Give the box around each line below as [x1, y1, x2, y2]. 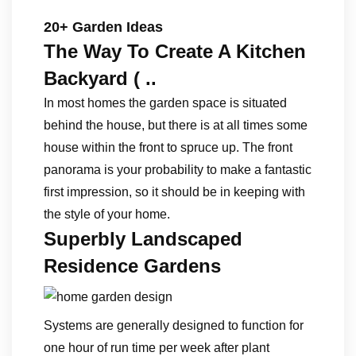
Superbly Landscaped [44, 228, 242, 250]
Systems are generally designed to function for [44, 319, 304, 332]
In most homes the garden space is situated [44, 96, 287, 110]
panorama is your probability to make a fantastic [44, 163, 311, 176]
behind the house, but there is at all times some [44, 118, 308, 132]
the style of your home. [44, 207, 170, 221]
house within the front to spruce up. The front [44, 141, 292, 154]
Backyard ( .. [44, 68, 157, 89]
